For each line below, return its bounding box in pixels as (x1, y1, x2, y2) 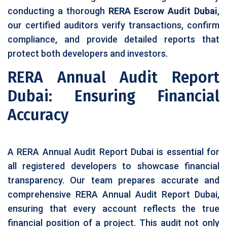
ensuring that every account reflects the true (8, 203, 219, 214)
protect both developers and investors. (8, 48, 168, 59)
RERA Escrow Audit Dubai (108, 6, 217, 16)
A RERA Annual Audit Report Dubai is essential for (8, 146, 219, 157)
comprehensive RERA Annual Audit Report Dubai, (8, 189, 219, 200)
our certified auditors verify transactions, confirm (8, 20, 219, 30)
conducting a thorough (8, 6, 108, 16)
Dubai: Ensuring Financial (8, 87, 219, 105)
